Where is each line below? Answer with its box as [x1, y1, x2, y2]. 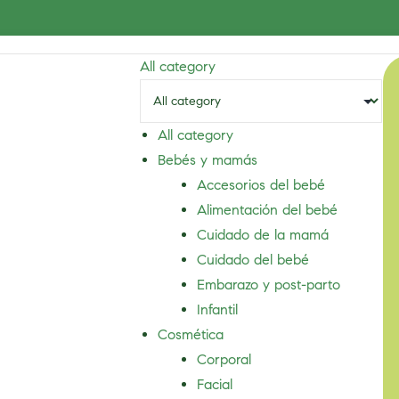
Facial [197, 376, 233, 393]
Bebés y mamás [158, 151, 258, 168]
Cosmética [158, 326, 224, 343]
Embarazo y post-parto [197, 276, 341, 293]
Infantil [197, 301, 239, 318]
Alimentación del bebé [197, 201, 338, 218]
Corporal [197, 351, 252, 368]
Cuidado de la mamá [197, 226, 330, 243]
